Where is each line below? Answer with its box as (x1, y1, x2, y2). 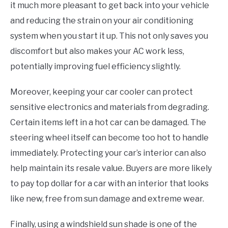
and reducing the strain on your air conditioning (10, 16, 193, 26)
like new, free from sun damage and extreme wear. (10, 194, 204, 204)
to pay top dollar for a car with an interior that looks (10, 179, 209, 189)
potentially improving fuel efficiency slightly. (10, 62, 181, 72)
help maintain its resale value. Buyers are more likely (10, 163, 212, 174)
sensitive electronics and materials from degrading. (10, 102, 209, 112)
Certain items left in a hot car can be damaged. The (10, 118, 206, 128)
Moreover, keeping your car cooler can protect (10, 87, 193, 97)
